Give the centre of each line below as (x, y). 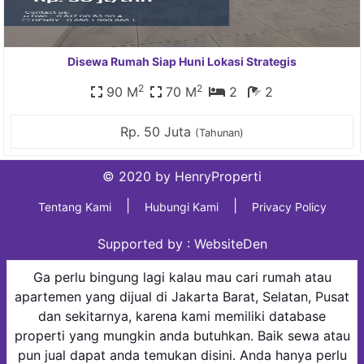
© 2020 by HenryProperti (182, 176)
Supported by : (145, 244)
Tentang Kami (74, 207)
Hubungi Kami (181, 207)
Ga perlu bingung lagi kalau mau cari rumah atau (182, 277)
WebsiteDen (230, 244)
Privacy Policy (289, 207)
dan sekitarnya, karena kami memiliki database (182, 316)
